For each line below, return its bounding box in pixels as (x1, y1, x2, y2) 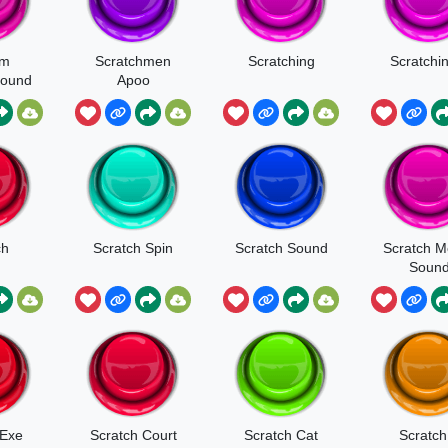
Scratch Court (89, 426, 177, 443)
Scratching (247, 53, 315, 69)
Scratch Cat (244, 426, 318, 443)
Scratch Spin (93, 239, 173, 256)
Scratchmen (95, 53, 171, 69)
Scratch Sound (234, 239, 328, 256)
